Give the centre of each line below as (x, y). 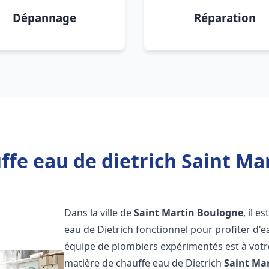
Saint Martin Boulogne (189, 213)
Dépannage (44, 18)
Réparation (225, 18)
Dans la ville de (99, 213)
